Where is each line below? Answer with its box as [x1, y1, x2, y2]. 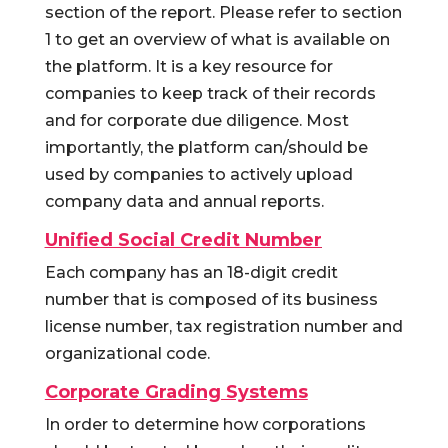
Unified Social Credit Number [44, 229, 322, 251]
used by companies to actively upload [44, 165, 353, 184]
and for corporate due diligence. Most [44, 111, 349, 130]
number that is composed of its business [44, 290, 378, 309]
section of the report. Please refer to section [44, 3, 402, 22]
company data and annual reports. [44, 192, 324, 211]
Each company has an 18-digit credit [44, 263, 338, 282]
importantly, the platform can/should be [44, 138, 368, 157]
